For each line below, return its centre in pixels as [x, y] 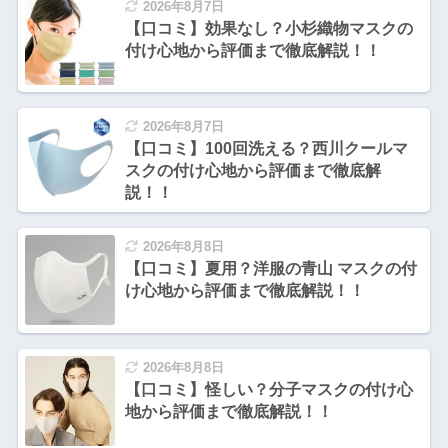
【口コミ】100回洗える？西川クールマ [266, 149]
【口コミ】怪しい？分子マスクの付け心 [268, 389]
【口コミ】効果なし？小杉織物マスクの [268, 28]
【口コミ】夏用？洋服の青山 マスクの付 [270, 269]
